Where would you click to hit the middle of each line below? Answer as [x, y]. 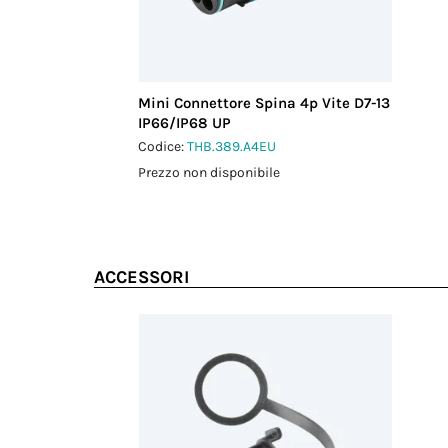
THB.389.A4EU [232, 146]
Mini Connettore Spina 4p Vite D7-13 [264, 103]
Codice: [163, 146]
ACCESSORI [142, 277]
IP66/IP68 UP [185, 123]
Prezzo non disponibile [209, 172]
